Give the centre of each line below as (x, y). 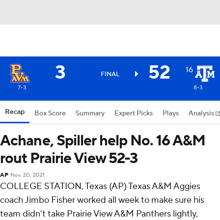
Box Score (50, 113)
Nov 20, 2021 (27, 175)
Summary (90, 113)
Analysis (202, 113)
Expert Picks (134, 113)
